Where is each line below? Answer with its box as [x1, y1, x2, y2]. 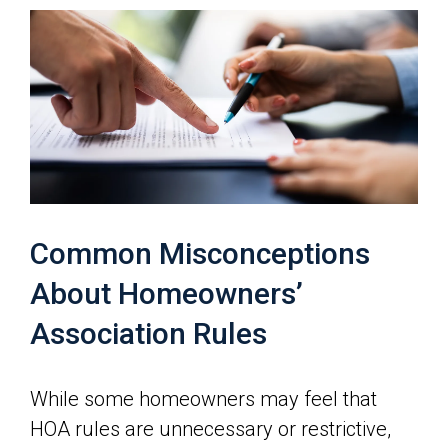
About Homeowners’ [30, 276, 303, 311]
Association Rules [30, 316, 267, 351]
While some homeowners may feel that [30, 387, 377, 411]
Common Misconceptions [30, 236, 370, 271]
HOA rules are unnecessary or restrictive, [30, 417, 391, 441]
